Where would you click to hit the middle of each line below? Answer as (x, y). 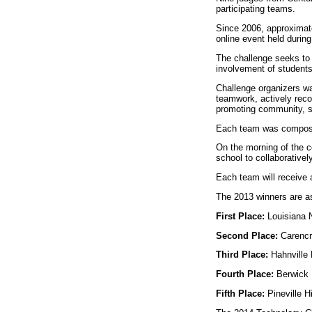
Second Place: (247, 235)
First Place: (240, 216)
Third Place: (243, 255)
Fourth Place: (246, 274)
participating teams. (255, 9)
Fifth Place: (241, 293)
